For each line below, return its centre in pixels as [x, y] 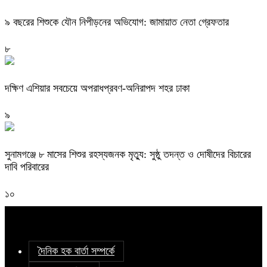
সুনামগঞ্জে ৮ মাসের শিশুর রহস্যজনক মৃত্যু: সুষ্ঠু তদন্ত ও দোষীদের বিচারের [128, 154]
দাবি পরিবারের [27, 167]
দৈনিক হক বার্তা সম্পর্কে [76, 251]
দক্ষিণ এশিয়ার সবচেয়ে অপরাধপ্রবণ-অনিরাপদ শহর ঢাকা [97, 89]
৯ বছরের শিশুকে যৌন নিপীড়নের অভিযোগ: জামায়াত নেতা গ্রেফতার [117, 22]
